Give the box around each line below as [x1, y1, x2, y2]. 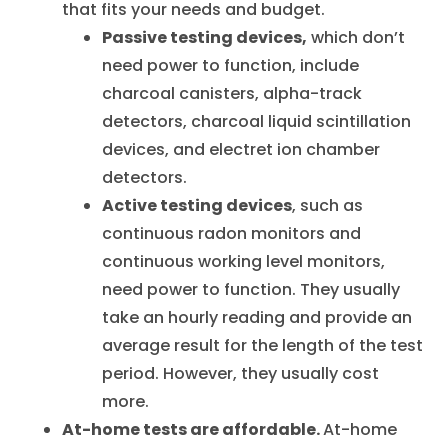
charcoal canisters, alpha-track [102, 82, 363, 105]
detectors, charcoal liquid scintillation [102, 110, 412, 133]
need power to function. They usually [102, 278, 401, 301]
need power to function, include [102, 54, 360, 77]
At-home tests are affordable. [62, 418, 324, 441]
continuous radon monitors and [102, 222, 362, 245]
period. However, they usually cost [102, 362, 380, 385]
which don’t [307, 26, 406, 49]
